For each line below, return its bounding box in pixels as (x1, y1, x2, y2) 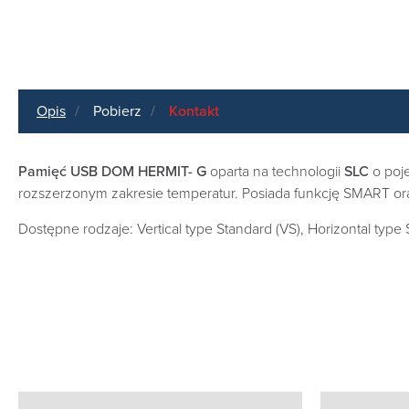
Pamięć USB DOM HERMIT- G (18, 163, 210, 181)
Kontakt (169, 102, 219, 121)
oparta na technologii (210, 163, 344, 181)
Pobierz (93, 102, 142, 121)
